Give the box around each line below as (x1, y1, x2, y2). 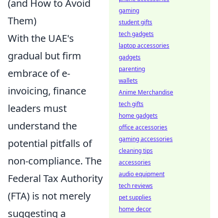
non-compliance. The (8, 154, 102, 168)
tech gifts (119, 100, 144, 108)
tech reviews (119, 182, 153, 190)
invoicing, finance (8, 84, 86, 98)
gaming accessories (119, 135, 173, 143)
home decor (119, 205, 151, 213)
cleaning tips (119, 146, 153, 155)
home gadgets (119, 111, 158, 120)
